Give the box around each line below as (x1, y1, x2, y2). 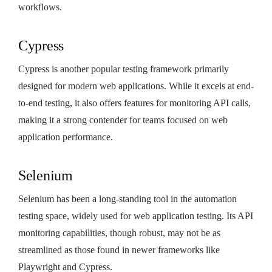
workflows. (18, 1, 62, 12)
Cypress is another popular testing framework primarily (18, 63, 229, 74)
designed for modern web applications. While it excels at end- (18, 80, 254, 91)
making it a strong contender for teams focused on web (18, 114, 228, 125)
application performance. (18, 131, 113, 142)
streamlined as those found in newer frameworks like (18, 244, 220, 255)
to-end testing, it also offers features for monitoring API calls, (18, 97, 251, 108)
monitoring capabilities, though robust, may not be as (18, 227, 220, 238)
